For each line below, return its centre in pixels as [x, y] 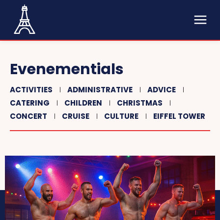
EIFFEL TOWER [179, 116]
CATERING [30, 103]
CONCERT [28, 116]
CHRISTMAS [140, 103]
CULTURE [121, 116]
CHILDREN [83, 103]
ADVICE [162, 90]
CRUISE [76, 116]
